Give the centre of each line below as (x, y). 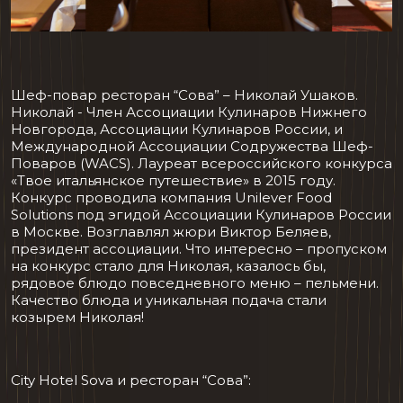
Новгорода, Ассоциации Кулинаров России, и (177, 129)
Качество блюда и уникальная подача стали (169, 300)
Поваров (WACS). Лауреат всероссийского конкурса (201, 163)
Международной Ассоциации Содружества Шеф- (192, 146)
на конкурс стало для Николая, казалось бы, (168, 265)
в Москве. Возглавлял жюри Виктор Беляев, (171, 231)
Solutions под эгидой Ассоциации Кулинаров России (201, 214)
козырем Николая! (77, 317)
